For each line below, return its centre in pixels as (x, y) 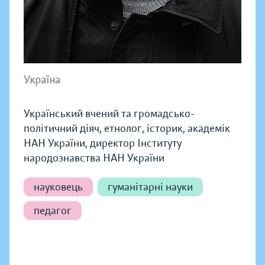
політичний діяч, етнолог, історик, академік (127, 128)
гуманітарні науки (150, 187)
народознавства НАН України (94, 158)
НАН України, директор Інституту (103, 143)
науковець (58, 187)
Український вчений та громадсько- (109, 113)
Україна (42, 80)
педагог (53, 210)
